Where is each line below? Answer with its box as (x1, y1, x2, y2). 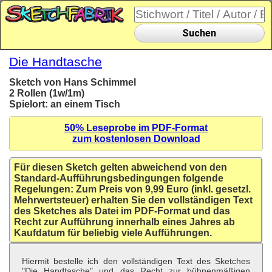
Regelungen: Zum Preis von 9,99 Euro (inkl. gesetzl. (14, 184, 251, 195)
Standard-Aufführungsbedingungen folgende (14, 173, 223, 184)
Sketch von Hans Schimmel (9, 77, 136, 88)
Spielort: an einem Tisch (9, 99, 120, 110)
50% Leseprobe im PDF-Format (64, 123, 208, 134)
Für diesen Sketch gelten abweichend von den (14, 162, 227, 173)
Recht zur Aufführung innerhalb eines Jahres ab (14, 217, 235, 228)
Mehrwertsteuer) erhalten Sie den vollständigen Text (14, 195, 253, 206)
